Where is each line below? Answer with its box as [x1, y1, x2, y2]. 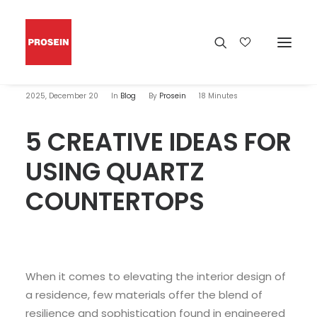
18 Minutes [199, 91, 238, 101]
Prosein [159, 91, 186, 101]
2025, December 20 [25, 91, 98, 101]
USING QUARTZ [25, 154, 204, 189]
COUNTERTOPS [25, 184, 204, 219]
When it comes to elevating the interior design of [25, 269, 286, 284]
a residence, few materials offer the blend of [25, 287, 263, 302]
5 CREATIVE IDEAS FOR [25, 125, 292, 159]
